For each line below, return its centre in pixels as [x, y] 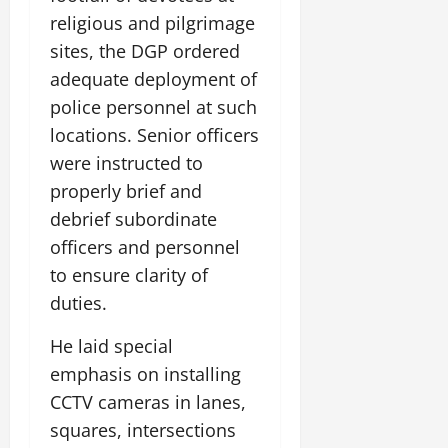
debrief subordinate [133, 219]
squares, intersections [143, 430]
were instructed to [126, 163]
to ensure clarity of [129, 275]
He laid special [111, 346]
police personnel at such [153, 107]
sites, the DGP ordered [145, 51]
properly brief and [126, 191]
